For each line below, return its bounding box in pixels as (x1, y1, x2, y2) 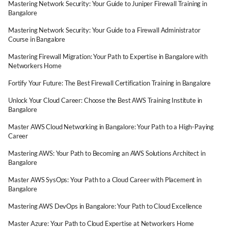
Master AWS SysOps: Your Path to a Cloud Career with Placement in (8, 176, 202, 184)
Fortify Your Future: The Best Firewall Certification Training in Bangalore (8, 79, 211, 87)
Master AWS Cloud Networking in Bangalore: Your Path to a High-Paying (8, 123, 214, 131)
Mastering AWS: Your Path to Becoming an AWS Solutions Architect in (8, 149, 206, 157)
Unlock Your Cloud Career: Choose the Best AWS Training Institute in (8, 96, 203, 104)
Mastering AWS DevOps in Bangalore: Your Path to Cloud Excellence (8, 202, 202, 210)
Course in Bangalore (8, 35, 65, 43)
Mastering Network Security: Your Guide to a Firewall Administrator (8, 26, 201, 34)
